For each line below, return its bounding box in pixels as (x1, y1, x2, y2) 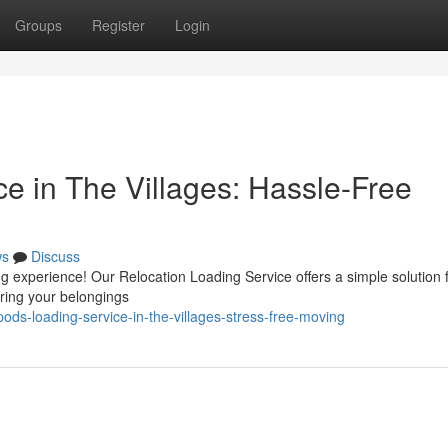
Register (92, 15, 145, 35)
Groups (15, 15, 62, 35)
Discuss (31, 246, 80, 266)
